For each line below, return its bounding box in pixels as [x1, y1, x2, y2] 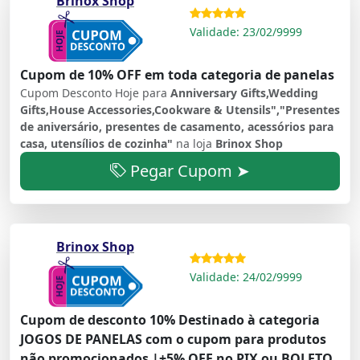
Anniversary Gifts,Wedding [170, 84, 318, 100]
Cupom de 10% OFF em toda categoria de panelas [20, 65, 334, 84]
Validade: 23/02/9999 [190, 23, 302, 39]
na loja [176, 135, 215, 151]
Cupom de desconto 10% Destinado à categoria [20, 311, 320, 329]
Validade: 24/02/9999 [190, 269, 302, 285]
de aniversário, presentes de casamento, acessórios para [20, 118, 333, 134]
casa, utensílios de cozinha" [20, 135, 176, 151]
